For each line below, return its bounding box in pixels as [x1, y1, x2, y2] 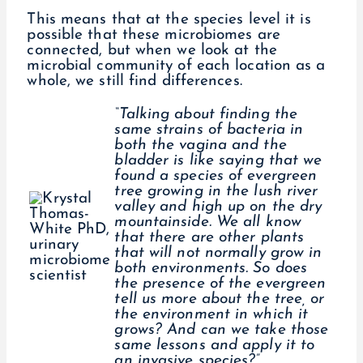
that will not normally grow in [114, 246, 322, 262]
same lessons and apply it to [114, 338, 315, 354]
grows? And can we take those [114, 322, 329, 339]
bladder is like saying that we [114, 153, 322, 169]
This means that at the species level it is [27, 12, 311, 28]
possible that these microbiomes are [27, 28, 280, 44]
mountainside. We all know [114, 215, 301, 231]
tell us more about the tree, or [114, 292, 325, 308]
